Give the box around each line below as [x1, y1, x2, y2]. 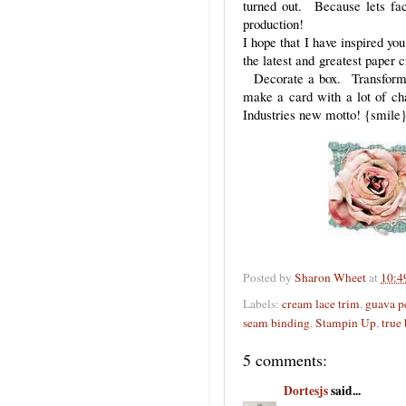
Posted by [243, 269, 295, 286]
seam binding [243, 314, 310, 331]
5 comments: [243, 348, 327, 371]
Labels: [243, 295, 282, 312]
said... [328, 382, 361, 400]
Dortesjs [284, 382, 328, 400]
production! [243, 14, 304, 33]
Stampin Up [315, 314, 376, 331]
